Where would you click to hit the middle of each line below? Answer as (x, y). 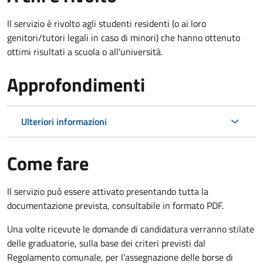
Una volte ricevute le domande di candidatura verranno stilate (131, 229)
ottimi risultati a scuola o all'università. (85, 51)
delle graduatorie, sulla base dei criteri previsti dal (106, 243)
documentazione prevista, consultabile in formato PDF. (115, 205)
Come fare (48, 163)
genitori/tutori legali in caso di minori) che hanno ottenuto (124, 37)
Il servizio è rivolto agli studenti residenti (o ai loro (107, 23)
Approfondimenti (76, 84)
